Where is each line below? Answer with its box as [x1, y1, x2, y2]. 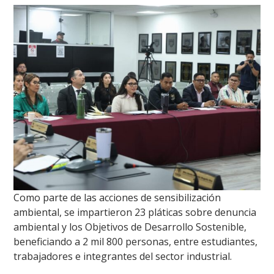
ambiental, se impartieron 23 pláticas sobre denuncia [13, 206, 257, 220]
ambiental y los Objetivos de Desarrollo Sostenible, [13, 220, 247, 234]
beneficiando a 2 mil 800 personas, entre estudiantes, [13, 235, 258, 249]
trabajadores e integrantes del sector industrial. [13, 250, 232, 264]
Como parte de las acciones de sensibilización [13, 191, 221, 205]
